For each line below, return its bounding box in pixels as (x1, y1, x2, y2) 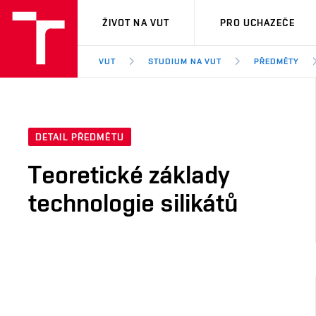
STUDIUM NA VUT (147, 56, 222, 66)
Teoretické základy (28, 159, 230, 190)
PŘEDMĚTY (254, 56, 300, 66)
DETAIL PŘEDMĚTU (35, 131, 124, 143)
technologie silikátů (28, 188, 238, 218)
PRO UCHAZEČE (220, 17, 295, 28)
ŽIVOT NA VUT (102, 17, 170, 28)
